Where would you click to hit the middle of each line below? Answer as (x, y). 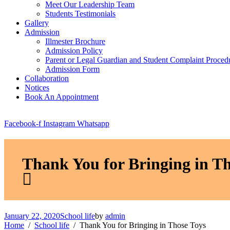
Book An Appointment (62, 97)
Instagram (59, 123)
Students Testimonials (80, 14)
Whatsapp (93, 123)
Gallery (37, 23)
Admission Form (72, 69)
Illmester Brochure (75, 41)
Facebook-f (23, 123)
